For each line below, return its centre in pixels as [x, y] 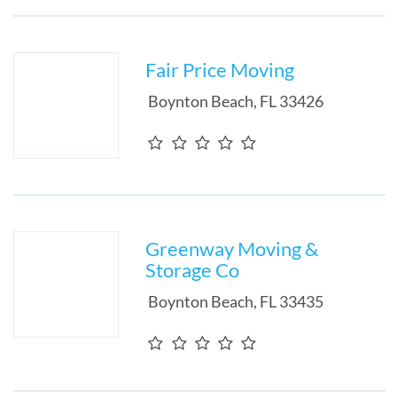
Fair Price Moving [220, 70]
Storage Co [193, 270]
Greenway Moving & [232, 249]
